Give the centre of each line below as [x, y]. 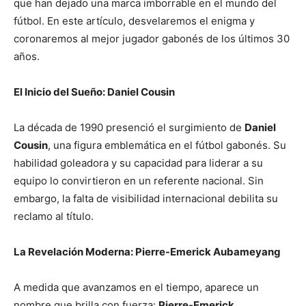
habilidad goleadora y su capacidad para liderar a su [138, 163]
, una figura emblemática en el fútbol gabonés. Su [167, 145]
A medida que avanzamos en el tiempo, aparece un [136, 287]
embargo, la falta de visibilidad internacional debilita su [146, 198]
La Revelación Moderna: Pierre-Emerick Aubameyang [147, 252]
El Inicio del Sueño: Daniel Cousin [94, 92]
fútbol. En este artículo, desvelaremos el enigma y [134, 21]
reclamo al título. [54, 216]
